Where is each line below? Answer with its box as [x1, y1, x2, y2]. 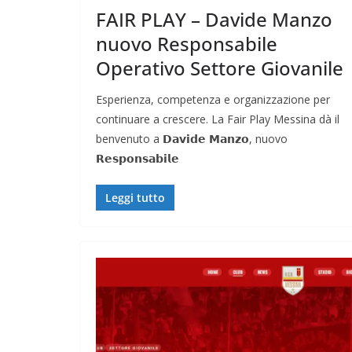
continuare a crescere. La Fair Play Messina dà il [96, 111, 339, 126]
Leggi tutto [105, 189, 165, 205]
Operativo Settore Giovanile [96, 54, 343, 81]
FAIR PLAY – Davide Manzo [96, 5, 332, 32]
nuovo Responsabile [96, 30, 277, 57]
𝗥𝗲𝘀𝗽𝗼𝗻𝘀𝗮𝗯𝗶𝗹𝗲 [96, 150, 179, 166]
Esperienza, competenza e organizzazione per [96, 91, 330, 107]
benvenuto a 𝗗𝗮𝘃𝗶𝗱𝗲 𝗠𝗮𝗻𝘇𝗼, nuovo [96, 130, 288, 146]
